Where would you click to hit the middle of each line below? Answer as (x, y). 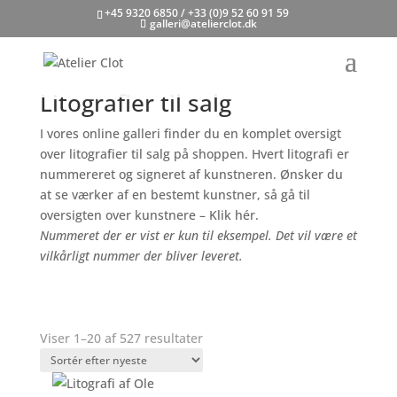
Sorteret (226, 337)
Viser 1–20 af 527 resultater (121, 338)
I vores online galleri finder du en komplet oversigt (190, 133)
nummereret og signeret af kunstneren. (160, 174)
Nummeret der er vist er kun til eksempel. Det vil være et (198, 235)
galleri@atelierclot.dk (203, 23)
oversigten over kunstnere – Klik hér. (151, 215)
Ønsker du (311, 174)
